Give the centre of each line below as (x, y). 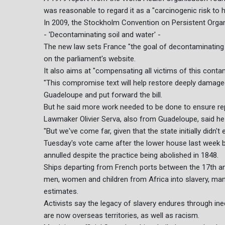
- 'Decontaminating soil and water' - (102, 35)
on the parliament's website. (90, 59)
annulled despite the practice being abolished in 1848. (131, 155)
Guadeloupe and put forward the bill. (103, 95)
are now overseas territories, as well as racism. (122, 216)
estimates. (61, 192)
